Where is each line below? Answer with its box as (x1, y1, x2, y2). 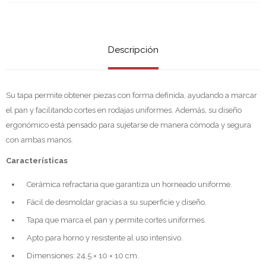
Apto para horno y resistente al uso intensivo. (27, 233, 183, 242)
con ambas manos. (6, 135, 73, 144)
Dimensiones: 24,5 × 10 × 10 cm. (27, 251, 139, 260)
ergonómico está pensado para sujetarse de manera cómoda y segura (6, 120, 251, 129)
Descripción (107, 44, 159, 55)
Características (6, 156, 68, 165)
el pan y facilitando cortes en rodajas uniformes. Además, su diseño (6, 105, 242, 115)
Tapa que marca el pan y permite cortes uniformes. (27, 215, 206, 224)
